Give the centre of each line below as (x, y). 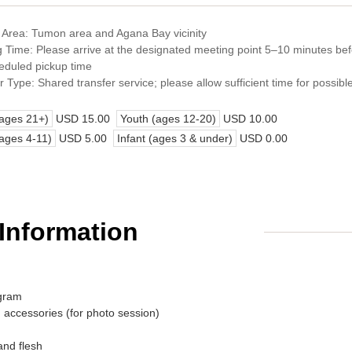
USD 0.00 (264, 138)
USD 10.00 (250, 119)
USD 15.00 (83, 119)
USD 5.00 (83, 138)
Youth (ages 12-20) (168, 119)
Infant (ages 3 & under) (175, 138)
